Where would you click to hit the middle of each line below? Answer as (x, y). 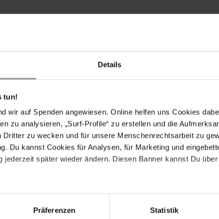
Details (109, 65)
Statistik (164, 210)
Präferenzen (54, 210)
